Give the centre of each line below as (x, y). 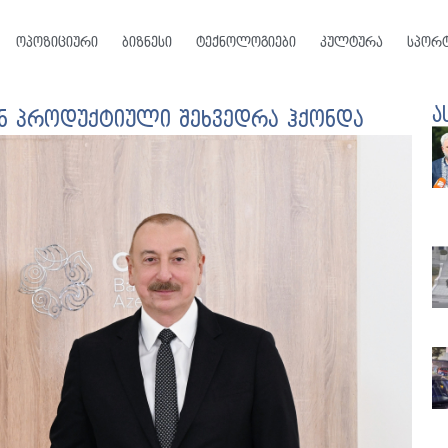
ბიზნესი (146, 42)
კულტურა (351, 42)
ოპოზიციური (56, 42)
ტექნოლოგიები (245, 42)
